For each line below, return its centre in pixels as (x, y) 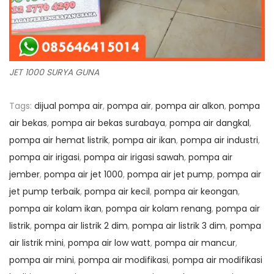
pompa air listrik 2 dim (81, 226)
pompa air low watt (109, 243)
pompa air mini (42, 260)
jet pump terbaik (45, 192)
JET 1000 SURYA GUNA (54, 72)
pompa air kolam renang (159, 209)
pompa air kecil (117, 192)
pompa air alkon (190, 106)
